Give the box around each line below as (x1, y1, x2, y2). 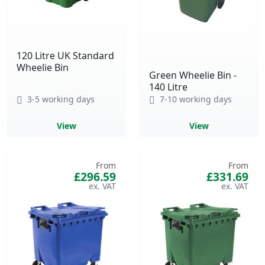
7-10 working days (157, 93, 232, 105)
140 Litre (149, 80, 188, 93)
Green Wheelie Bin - (149, 68, 237, 82)
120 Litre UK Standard (17, 49, 114, 62)
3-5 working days (25, 93, 95, 105)
